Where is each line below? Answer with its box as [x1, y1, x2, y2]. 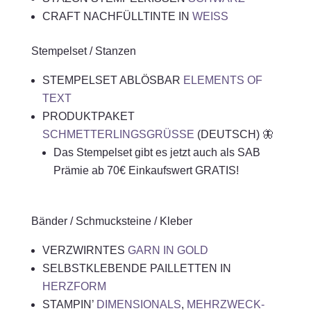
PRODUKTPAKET [42, 110, 135, 122]
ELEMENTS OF [183, 74, 262, 86]
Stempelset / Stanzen [31, 45, 136, 57]
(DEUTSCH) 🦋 [196, 128, 274, 140]
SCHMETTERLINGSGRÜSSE [42, 128, 197, 140]
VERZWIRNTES [42, 244, 128, 256]
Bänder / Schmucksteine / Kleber [31, 215, 192, 227]
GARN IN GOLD [127, 244, 208, 256]
